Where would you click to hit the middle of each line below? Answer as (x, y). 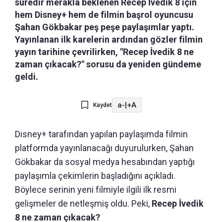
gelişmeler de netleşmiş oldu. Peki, (83, 204)
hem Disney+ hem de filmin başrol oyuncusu (104, 15)
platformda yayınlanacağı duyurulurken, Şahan (104, 148)
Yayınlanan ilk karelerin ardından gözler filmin (109, 40)
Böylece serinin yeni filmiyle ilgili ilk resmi (96, 190)
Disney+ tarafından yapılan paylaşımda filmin (101, 134)
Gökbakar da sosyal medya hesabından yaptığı (105, 162)
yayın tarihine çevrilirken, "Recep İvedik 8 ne (104, 52)
